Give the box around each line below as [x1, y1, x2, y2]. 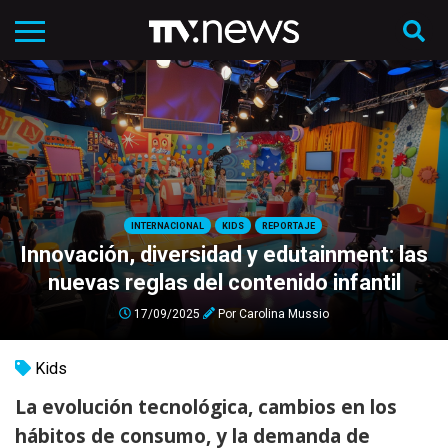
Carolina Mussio [239, 306, 329, 320]
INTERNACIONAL [131, 220, 204, 231]
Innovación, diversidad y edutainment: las [20, 241, 428, 267]
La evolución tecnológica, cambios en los [15, 394, 397, 420]
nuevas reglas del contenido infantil [47, 269, 401, 295]
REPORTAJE [262, 220, 315, 231]
